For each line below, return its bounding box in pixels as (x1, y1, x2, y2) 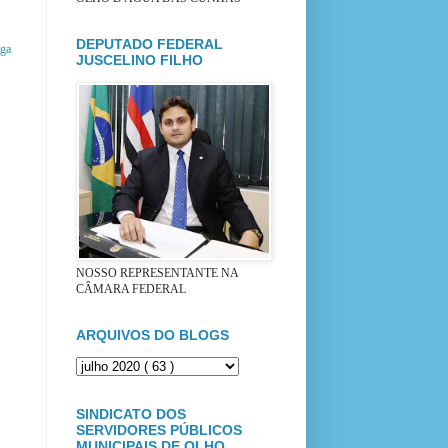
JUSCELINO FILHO (76, 51, 203, 68)
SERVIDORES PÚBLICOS (76, 421, 242, 438)
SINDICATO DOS (76, 405, 186, 422)
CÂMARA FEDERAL (76, 281, 186, 296)
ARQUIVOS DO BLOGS (76, 326, 229, 343)
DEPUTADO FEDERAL (76, 35, 223, 52)
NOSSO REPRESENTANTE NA (76, 265, 238, 280)
